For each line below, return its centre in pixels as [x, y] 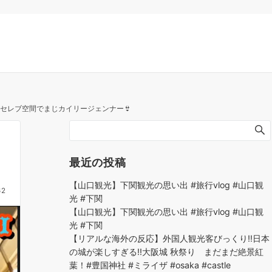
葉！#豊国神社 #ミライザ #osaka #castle [150, 265]
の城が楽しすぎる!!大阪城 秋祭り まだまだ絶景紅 [166, 252]
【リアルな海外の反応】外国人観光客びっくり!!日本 [169, 238]
